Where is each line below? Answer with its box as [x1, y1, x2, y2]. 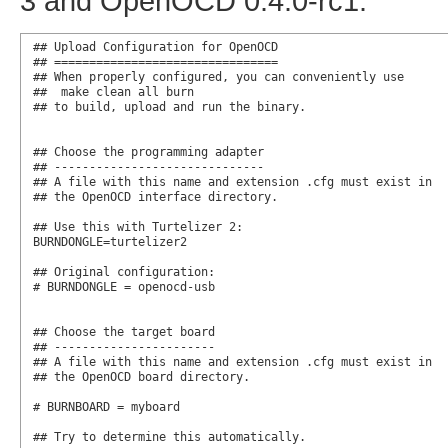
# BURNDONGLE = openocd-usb [32, 279, 215, 294]
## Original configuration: [32, 264, 215, 279]
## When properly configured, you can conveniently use [32, 69, 404, 84]
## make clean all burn [32, 84, 194, 99]
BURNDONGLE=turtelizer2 [32, 234, 187, 249]
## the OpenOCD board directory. [32, 369, 250, 384]
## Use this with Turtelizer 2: [32, 219, 243, 234]
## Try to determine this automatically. [32, 429, 306, 444]
